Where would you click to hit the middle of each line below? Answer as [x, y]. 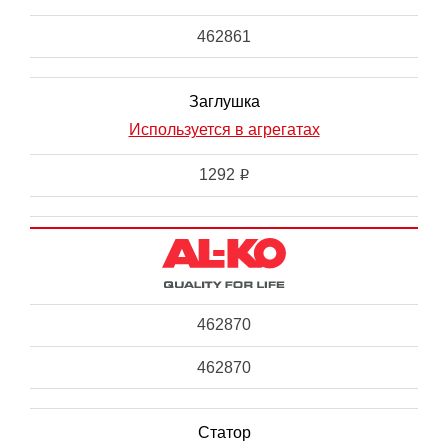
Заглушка [224, 102]
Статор [224, 433]
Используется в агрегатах [224, 130]
